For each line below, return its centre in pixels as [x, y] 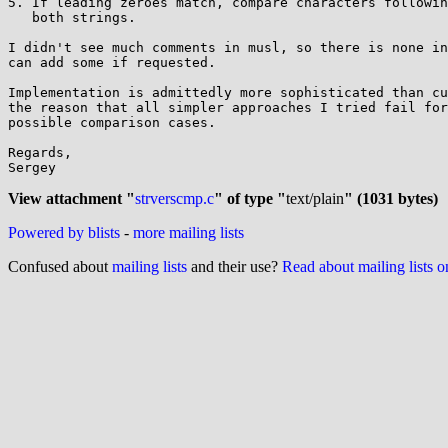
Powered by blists [64, 232]
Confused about [60, 266]
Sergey [32, 167]
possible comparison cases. [112, 122]
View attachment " [71, 198]
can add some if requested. [112, 62]
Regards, [40, 152]
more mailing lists [188, 232]
